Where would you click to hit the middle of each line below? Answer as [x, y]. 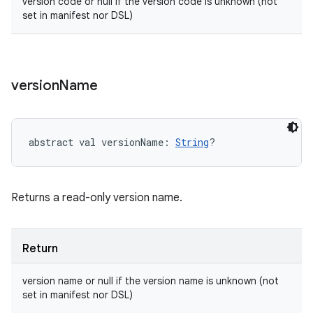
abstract [51, 142]
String [192, 142]
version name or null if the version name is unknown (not [151, 281]
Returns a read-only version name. [97, 198]
